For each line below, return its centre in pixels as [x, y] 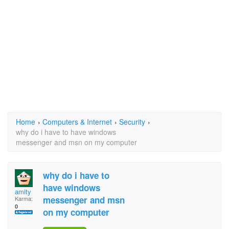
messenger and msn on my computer [76, 142]
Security [132, 122]
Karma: [24, 198]
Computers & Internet [77, 122]
